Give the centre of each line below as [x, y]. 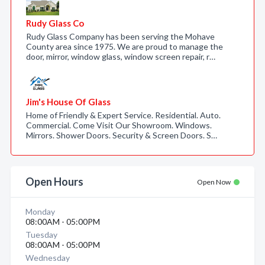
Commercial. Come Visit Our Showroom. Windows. [119, 125]
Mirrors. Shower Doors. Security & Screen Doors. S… [122, 135]
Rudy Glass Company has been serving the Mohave [120, 36]
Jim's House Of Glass [68, 102]
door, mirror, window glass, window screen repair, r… [121, 56]
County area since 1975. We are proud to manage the [125, 46]
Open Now [214, 182]
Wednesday [48, 258]
